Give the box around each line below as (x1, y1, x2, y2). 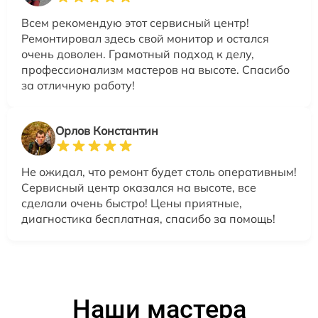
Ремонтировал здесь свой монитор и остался (21, 31, 269, 46)
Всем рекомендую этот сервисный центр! (21, 16, 249, 31)
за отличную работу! (21, 78, 135, 93)
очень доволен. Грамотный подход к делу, (21, 47, 254, 62)
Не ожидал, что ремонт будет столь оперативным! (21, 165, 297, 180)
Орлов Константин (55, 124, 158, 138)
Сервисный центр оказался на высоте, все (21, 180, 256, 195)
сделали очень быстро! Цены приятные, (21, 196, 242, 211)
